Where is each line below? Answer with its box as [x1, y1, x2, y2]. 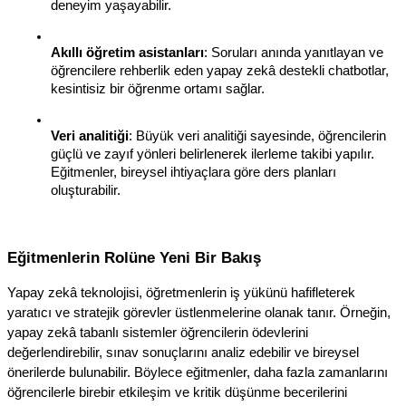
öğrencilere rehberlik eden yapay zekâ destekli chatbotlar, [51, 63, 389, 79]
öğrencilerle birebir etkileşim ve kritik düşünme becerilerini [7, 385, 347, 401]
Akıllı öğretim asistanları [51, 45, 204, 61]
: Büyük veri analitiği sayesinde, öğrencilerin [129, 129, 386, 144]
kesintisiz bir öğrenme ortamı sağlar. [51, 82, 265, 97]
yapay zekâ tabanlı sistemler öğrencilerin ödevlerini [7, 325, 308, 341]
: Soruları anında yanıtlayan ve [204, 45, 383, 61]
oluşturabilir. [51, 183, 121, 198]
